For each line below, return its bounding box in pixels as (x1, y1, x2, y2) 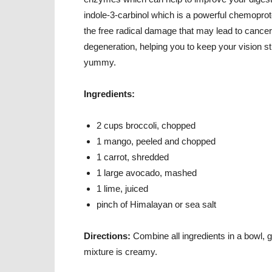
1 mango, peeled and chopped (97, 136, 216, 146)
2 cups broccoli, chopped (97, 120, 195, 131)
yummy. (84, 57, 116, 67)
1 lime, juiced (97, 183, 148, 194)
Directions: (84, 231, 133, 241)
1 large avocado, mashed (97, 168, 197, 178)
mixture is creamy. (84, 246, 157, 257)
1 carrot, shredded (97, 152, 169, 162)
